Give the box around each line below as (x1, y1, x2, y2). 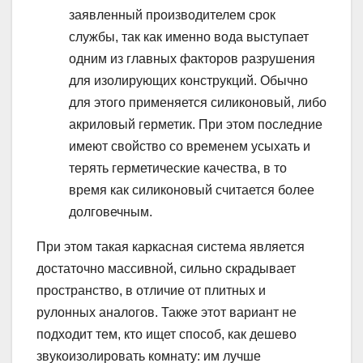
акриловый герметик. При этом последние (69, 117, 322, 132)
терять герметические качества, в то (69, 161, 287, 176)
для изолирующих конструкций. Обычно (69, 74, 308, 88)
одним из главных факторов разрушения (69, 52, 315, 66)
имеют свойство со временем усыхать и (69, 139, 310, 154)
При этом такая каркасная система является (36, 240, 305, 254)
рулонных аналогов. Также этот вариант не (36, 305, 297, 320)
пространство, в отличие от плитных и (36, 284, 266, 298)
